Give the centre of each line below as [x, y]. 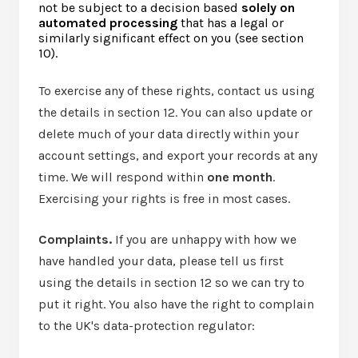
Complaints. [75, 239]
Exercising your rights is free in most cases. [164, 199]
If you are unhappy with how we [204, 239]
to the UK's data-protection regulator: [147, 326]
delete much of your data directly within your [169, 134]
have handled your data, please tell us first [161, 261]
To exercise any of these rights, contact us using [177, 91]
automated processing [108, 23]
